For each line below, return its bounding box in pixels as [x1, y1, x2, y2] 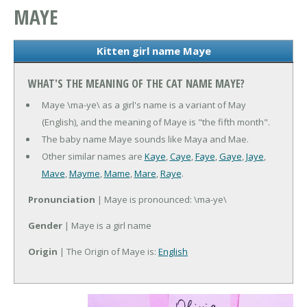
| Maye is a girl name [62, 219, 151, 232]
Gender [28, 219, 62, 232]
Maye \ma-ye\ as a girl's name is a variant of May [41, 99, 246, 112]
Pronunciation [28, 193, 95, 206]
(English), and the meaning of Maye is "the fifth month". [41, 116, 270, 129]
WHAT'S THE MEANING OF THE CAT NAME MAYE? [28, 76, 245, 92]
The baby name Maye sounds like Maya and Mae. [41, 133, 249, 146]
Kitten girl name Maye [96, 44, 211, 58]
